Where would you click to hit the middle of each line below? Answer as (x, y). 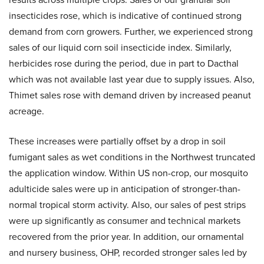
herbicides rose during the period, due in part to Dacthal (124, 63)
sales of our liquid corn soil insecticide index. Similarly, (120, 47)
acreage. (27, 111)
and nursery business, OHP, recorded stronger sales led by (128, 253)
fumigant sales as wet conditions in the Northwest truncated (132, 157)
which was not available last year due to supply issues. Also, (132, 79)
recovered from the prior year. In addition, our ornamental (126, 237)
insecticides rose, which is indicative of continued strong (125, 16)
